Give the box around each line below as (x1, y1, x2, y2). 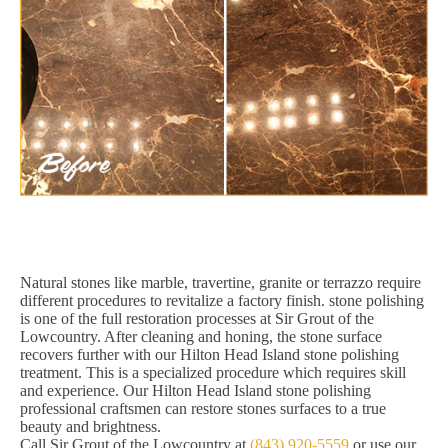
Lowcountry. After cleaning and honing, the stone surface (20, 328, 382, 346)
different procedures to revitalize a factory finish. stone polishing (20, 292, 424, 310)
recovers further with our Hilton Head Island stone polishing (20, 346, 399, 364)
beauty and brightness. (20, 418, 161, 436)
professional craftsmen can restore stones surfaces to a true (20, 400, 386, 418)
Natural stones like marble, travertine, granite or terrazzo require (20, 274, 421, 292)
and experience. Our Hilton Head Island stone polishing (20, 382, 371, 400)
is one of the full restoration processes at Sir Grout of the (20, 310, 374, 328)
